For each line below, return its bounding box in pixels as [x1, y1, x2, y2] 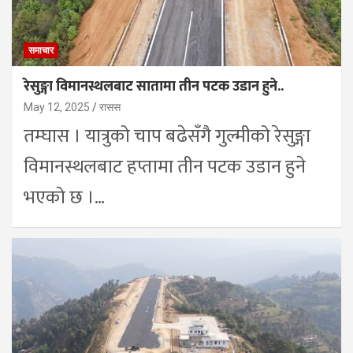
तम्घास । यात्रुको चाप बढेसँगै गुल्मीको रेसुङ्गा [24, 120, 310, 152]
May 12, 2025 [24, 100, 90, 113]
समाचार [28, 44, 54, 56]
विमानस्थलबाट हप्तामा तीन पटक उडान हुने [24, 150, 306, 183]
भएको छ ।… [24, 181, 105, 214]
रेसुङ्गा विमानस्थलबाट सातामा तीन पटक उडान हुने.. [24, 74, 284, 98]
